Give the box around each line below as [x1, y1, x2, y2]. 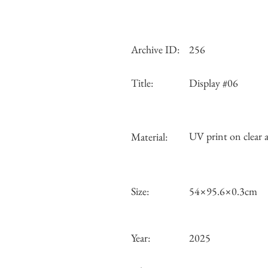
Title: [131, 76, 153, 90]
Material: [131, 130, 167, 144]
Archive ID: [131, 42, 182, 56]
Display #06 [189, 76, 238, 90]
